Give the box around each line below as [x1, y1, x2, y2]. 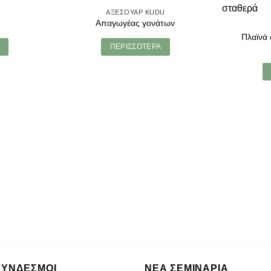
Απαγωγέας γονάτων [96, 18, 175, 28]
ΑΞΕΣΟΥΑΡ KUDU [105, 8, 165, 16]
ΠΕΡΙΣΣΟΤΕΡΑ [109, 43, 162, 51]
